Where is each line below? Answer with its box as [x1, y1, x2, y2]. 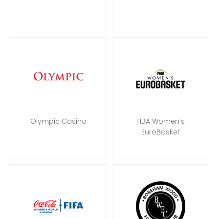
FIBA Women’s [136, 116, 185, 126]
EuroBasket [141, 127, 180, 137]
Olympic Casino [30, 116, 87, 126]
